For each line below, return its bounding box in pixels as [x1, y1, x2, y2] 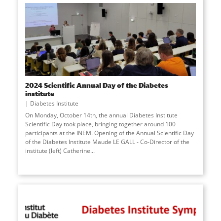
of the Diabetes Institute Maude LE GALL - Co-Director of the [25, 138, 189, 147]
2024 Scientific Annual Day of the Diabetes [25, 81, 168, 90]
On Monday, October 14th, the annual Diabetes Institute [25, 111, 178, 120]
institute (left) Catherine [25, 147, 90, 155]
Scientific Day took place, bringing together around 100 [25, 120, 176, 129]
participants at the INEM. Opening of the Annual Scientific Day [25, 129, 194, 138]
